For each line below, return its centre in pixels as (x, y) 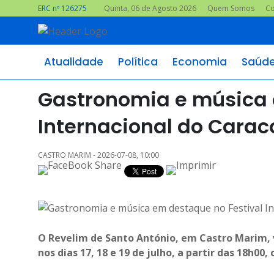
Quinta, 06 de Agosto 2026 (150, 8)
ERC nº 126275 (62, 8)
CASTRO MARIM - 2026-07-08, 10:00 (98, 155)
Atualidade (74, 62)
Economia (200, 62)
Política (138, 62)
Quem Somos (231, 8)
